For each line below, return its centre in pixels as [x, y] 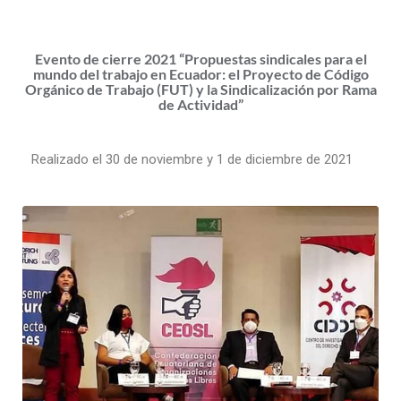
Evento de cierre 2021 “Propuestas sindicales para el [200, 58]
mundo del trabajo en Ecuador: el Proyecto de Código [200, 73]
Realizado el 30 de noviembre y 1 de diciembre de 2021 [192, 159]
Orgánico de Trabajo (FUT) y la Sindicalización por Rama [200, 89]
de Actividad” [200, 104]
